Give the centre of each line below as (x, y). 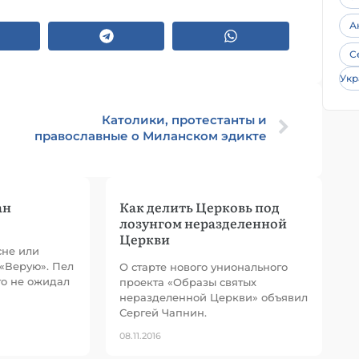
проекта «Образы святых (188, 282)
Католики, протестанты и (184, 120)
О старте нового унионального (204, 267)
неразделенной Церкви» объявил (214, 297)
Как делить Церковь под (200, 207)
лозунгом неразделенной (203, 223)
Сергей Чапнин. (163, 313)
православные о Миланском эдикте (151, 136)
